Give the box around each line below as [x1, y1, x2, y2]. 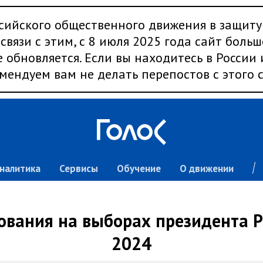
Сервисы [59, 162, 98, 175]
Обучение [116, 162, 161, 175]
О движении [179, 162, 234, 175]
